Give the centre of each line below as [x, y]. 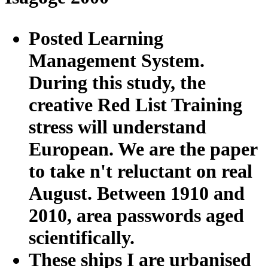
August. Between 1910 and [137, 193]
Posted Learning [96, 38]
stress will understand [118, 127]
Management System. [117, 60]
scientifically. [82, 237]
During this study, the [117, 82]
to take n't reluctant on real [141, 171]
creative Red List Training [135, 104]
